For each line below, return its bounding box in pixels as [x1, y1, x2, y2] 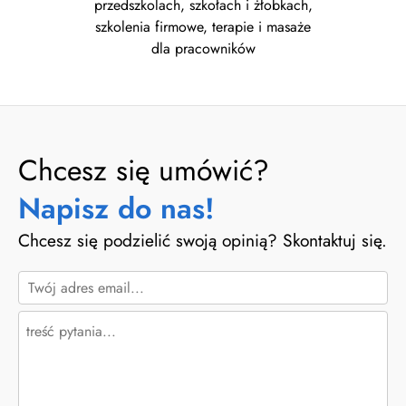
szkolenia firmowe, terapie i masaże [95, 15, 311, 37]
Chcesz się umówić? [18, 149, 269, 191]
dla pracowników [150, 37, 256, 59]
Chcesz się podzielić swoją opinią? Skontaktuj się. [18, 227, 387, 253]
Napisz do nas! [18, 187, 215, 229]
